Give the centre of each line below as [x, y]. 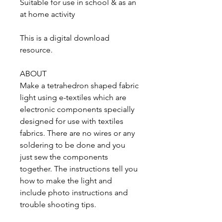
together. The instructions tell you [79, 168]
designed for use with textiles [72, 121]
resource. [37, 50]
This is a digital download [65, 38]
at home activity [47, 14]
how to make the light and [66, 180]
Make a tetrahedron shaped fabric [79, 85]
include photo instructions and [74, 192]
